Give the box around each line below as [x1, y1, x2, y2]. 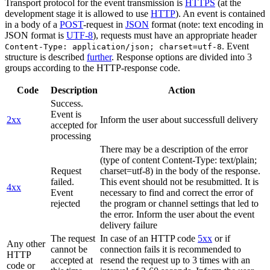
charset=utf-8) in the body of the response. [100, 165, 260, 176]
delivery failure [100, 219, 157, 230]
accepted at [51, 254, 93, 265]
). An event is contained [175, 8, 265, 19]
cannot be [51, 243, 87, 254]
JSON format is [5, 30, 66, 40]
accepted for [51, 119, 97, 130]
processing [51, 130, 91, 141]
